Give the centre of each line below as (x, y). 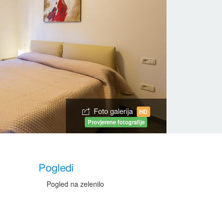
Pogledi (56, 168)
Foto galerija (114, 111)
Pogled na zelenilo (76, 184)
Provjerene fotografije (116, 122)
